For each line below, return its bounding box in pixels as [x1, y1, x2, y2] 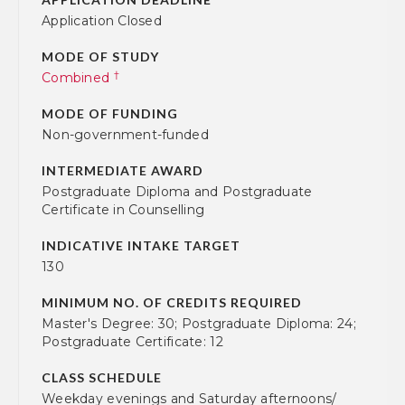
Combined [42, 70, 114, 86]
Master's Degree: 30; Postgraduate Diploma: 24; [42, 316, 356, 332]
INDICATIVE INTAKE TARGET [42, 238, 240, 253]
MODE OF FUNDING [42, 106, 178, 121]
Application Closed [42, 13, 163, 29]
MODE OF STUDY [42, 49, 159, 64]
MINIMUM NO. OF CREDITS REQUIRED [42, 295, 302, 310]
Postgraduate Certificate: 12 [42, 334, 223, 350]
